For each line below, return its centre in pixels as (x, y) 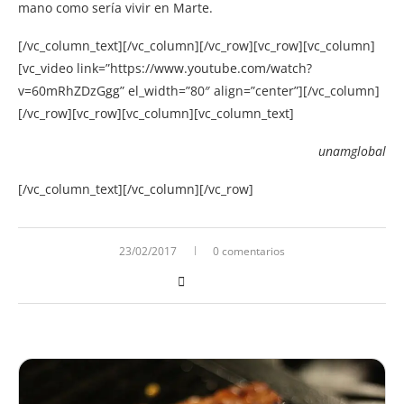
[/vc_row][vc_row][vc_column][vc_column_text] (156, 113)
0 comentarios (249, 251)
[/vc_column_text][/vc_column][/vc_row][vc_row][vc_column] (197, 45)
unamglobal (352, 151)
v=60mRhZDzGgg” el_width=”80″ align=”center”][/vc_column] (199, 90)
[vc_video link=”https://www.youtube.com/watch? (165, 68)
